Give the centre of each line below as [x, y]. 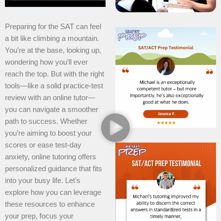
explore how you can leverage [53, 192]
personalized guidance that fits [54, 168]
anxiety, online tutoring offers [51, 157]
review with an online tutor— [50, 97]
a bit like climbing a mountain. [52, 38]
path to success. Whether [46, 121]
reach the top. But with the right [55, 74]
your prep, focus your [39, 216]
